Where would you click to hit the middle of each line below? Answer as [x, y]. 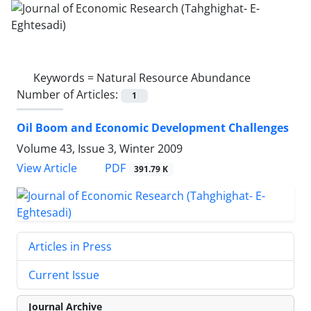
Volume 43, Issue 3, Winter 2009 [100, 149]
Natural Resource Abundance [174, 78]
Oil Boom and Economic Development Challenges [153, 128]
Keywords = [65, 78]
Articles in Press [70, 247]
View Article [47, 168]
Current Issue [64, 275]
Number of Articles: [69, 94]
